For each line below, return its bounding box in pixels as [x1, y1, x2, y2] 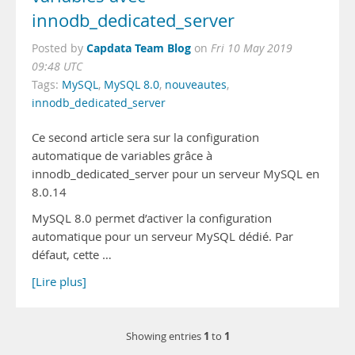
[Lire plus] [32, 274, 86, 289]
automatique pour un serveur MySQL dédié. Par [32, 229, 293, 244]
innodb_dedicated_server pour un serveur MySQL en [32, 166, 319, 181]
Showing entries [125, 330, 204, 343]
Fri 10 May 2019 [211, 41, 292, 55]
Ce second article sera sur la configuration [32, 130, 259, 145]
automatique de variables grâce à [32, 148, 212, 163]
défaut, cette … [32, 247, 112, 262]
